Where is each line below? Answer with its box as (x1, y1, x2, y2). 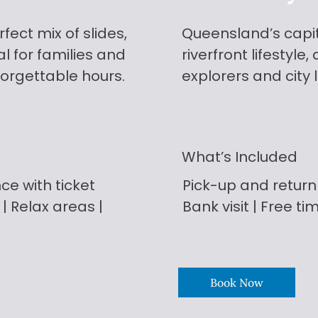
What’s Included (181, 147, 297, 168)
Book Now (210, 275, 264, 290)
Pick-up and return (182, 175, 317, 195)
